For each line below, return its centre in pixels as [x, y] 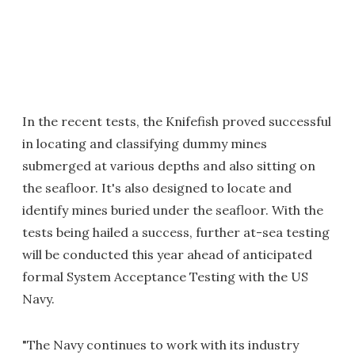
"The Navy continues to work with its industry [160, 344]
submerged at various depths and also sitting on [169, 165]
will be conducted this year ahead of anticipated [167, 254]
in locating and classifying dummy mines [145, 143]
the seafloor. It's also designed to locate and [157, 187]
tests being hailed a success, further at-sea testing [176, 232]
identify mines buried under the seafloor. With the [173, 210]
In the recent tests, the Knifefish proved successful [177, 121]
